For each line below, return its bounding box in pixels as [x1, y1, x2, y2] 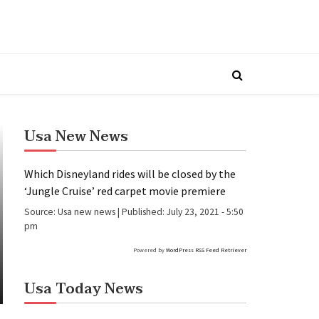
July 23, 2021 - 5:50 [167, 206, 244, 219]
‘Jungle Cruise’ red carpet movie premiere [24, 184, 226, 199]
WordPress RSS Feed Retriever [166, 246, 246, 253]
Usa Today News [24, 276, 143, 301]
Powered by [133, 246, 166, 253]
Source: [24, 206, 58, 219]
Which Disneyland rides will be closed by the [24, 167, 236, 182]
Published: [122, 206, 167, 219]
